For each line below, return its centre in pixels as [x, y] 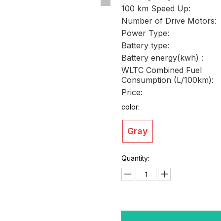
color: [131, 107]
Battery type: [146, 45]
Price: [132, 92]
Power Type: [146, 33]
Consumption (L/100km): [168, 80]
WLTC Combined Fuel [162, 70]
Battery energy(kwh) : [163, 58]
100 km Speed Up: [156, 8]
